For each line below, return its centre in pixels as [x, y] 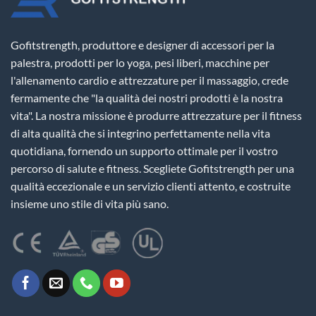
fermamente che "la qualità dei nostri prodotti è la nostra [147, 98]
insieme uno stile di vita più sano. [90, 204]
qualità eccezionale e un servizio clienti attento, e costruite [151, 186]
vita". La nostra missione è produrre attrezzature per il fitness [156, 116]
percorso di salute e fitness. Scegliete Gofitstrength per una [152, 169]
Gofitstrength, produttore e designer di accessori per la [142, 45]
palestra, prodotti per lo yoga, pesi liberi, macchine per [140, 63]
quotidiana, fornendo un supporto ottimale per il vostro [144, 151]
